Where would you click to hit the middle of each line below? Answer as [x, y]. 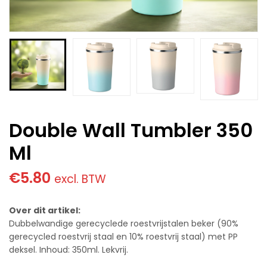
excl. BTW [80, 179]
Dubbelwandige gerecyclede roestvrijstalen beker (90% [124, 224]
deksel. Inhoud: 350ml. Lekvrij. [69, 250]
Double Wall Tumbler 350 [131, 131]
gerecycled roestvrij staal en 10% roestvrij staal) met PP [123, 237]
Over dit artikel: [45, 211]
